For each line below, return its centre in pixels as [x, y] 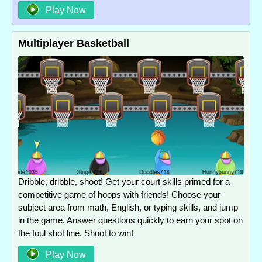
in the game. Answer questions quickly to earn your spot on [130, 220]
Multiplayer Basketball [74, 43]
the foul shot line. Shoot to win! [76, 233]
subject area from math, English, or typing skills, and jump [128, 208]
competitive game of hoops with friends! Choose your [119, 195]
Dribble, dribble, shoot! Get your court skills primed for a [124, 182]
